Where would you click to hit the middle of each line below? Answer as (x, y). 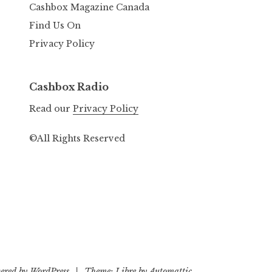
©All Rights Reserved (77, 138)
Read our (51, 109)
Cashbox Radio (69, 87)
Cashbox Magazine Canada (89, 7)
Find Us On (55, 26)
